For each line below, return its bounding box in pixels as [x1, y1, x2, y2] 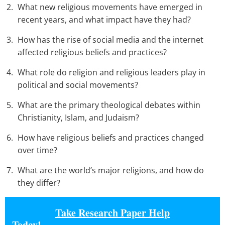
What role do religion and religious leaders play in [18, 67, 205, 78]
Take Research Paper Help [55, 205, 170, 220]
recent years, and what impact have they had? [18, 14, 191, 26]
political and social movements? [18, 79, 138, 91]
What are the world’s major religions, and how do [18, 165, 204, 176]
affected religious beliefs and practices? [18, 47, 167, 58]
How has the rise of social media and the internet [18, 34, 203, 46]
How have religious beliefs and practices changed [18, 132, 204, 144]
